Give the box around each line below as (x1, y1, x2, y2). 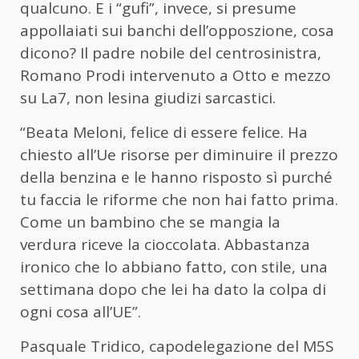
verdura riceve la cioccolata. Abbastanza (20, 234, 310, 256)
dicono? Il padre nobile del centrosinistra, (20, 42, 321, 64)
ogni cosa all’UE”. (20, 301, 141, 323)
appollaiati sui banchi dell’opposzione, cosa (20, 20, 334, 42)
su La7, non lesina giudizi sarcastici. (20, 87, 276, 109)
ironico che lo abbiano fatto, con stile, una (20, 256, 328, 278)
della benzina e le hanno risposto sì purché (20, 167, 333, 188)
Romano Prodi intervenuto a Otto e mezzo (20, 65, 331, 87)
